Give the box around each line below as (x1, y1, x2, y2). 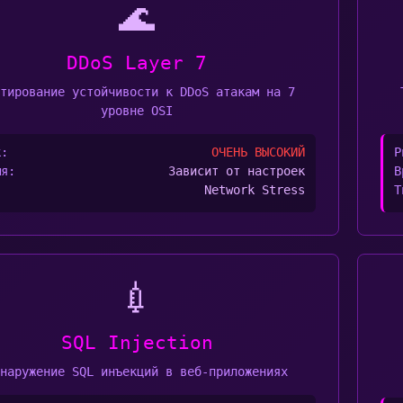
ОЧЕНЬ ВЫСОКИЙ (210, 145, 305, 159)
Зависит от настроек (167, 164, 305, 178)
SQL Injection (60, 332, 213, 354)
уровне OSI (101, 103, 174, 118)
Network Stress (203, 183, 305, 197)
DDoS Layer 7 (67, 52, 208, 74)
